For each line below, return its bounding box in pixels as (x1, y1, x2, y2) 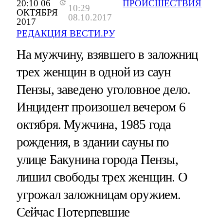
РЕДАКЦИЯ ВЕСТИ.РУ (16, 28, 115, 39)
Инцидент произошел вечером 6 (16, 100, 185, 115)
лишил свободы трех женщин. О (16, 170, 187, 185)
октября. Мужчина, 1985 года (16, 117, 171, 132)
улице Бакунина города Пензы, (16, 152, 178, 167)
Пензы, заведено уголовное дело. (16, 82, 191, 97)
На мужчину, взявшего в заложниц (16, 47, 198, 62)
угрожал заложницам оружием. (16, 187, 181, 202)
